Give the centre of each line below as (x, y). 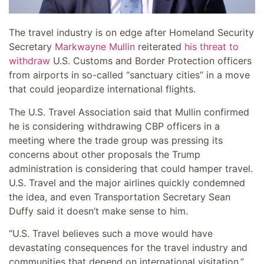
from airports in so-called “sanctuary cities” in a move (129, 75)
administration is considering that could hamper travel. (131, 168)
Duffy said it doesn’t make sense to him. (98, 211)
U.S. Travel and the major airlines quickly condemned (127, 182)
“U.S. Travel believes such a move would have (111, 234)
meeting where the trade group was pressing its (116, 140)
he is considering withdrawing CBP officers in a (114, 126)
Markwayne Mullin (95, 47)
